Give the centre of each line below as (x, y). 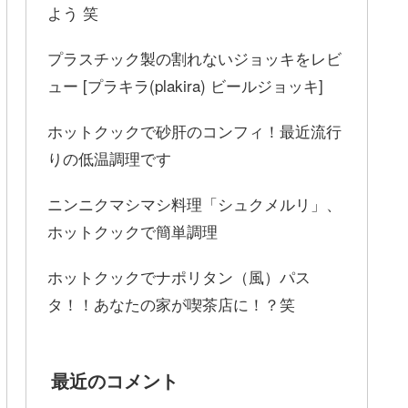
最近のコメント (114, 380)
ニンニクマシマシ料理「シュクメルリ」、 (194, 203)
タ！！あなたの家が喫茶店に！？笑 (171, 303)
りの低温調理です (109, 158)
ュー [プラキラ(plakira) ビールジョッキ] (185, 85)
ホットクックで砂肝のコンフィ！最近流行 (194, 130)
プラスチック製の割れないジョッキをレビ (194, 57)
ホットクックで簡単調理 (133, 230)
